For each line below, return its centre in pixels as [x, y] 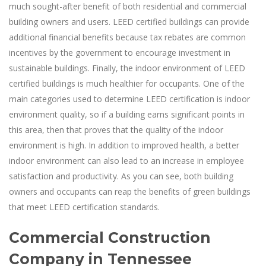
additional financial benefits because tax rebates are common [127, 37]
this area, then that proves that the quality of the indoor [116, 129]
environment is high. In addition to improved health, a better [124, 145]
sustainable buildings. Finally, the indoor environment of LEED [127, 68]
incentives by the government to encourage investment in [120, 52]
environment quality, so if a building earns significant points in [127, 114]
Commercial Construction [110, 237]
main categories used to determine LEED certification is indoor [129, 99]
